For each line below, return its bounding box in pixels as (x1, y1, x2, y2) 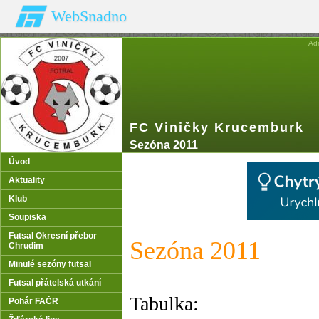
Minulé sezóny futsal (9, 259, 91, 269)
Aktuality (9, 175, 45, 185)
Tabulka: (130, 293, 199, 315)
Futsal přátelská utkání (9, 278, 101, 288)
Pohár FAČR (9, 296, 58, 306)
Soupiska (9, 212, 46, 222)
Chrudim (9, 241, 43, 251)
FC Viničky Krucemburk (130, 120, 304, 135)
